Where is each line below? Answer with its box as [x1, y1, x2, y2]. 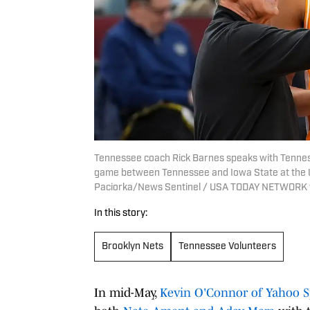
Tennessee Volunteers [179, 241, 276, 252]
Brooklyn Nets [102, 241, 163, 252]
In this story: [94, 208, 147, 219]
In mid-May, [94, 285, 160, 300]
